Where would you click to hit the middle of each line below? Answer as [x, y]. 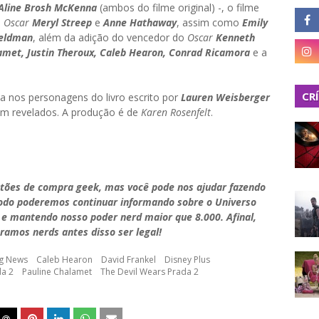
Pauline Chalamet [57, 272]
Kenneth [235, 37]
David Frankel [129, 260]
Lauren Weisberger [225, 97]
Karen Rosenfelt [176, 112]
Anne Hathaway [140, 22]
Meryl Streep [62, 22]
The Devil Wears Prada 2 [150, 272]
